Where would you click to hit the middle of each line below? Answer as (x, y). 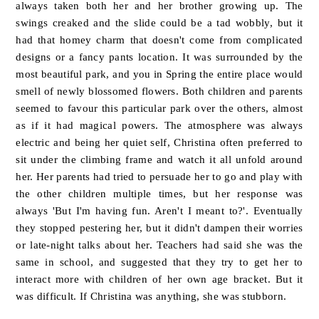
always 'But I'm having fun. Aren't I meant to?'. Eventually (159, 211)
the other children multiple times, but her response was (159, 194)
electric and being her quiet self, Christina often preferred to (159, 142)
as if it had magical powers (86, 125)
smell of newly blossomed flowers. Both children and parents (159, 91)
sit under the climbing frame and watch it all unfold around (159, 159)
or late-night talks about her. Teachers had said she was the (159, 245)
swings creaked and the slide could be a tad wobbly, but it (159, 23)
